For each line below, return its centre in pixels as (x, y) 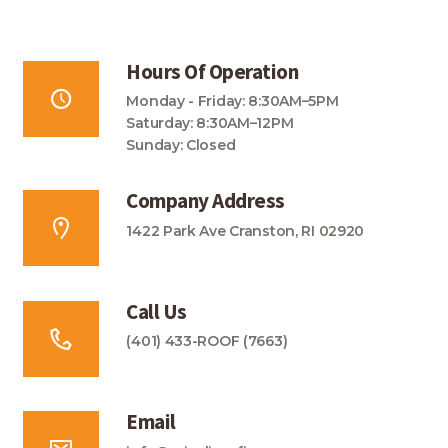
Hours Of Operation (212, 71)
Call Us (156, 311)
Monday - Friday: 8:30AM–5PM (232, 100)
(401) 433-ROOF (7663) (207, 341)
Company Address (205, 201)
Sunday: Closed (181, 144)
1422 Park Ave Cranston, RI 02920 (245, 230)
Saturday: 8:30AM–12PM (210, 122)
